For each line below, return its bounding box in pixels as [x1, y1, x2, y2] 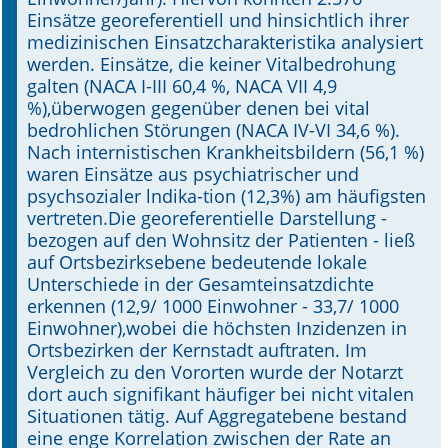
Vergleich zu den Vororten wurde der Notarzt [27, 360, 403, 384]
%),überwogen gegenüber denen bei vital [27, 96, 370, 120]
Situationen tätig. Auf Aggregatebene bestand [27, 404, 407, 428]
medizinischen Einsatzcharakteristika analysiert [27, 30, 423, 54]
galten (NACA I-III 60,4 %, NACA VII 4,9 [27, 74, 337, 98]
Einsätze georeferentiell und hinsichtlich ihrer [27, 8, 409, 32]
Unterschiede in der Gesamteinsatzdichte [27, 272, 374, 296]
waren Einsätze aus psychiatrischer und [27, 162, 359, 186]
